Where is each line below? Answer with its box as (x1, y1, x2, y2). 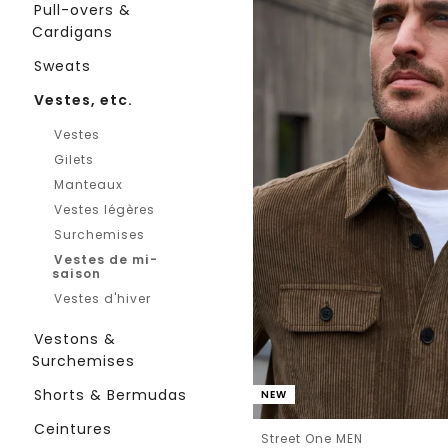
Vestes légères (54, 201, 155, 218)
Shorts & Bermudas (34, 385, 187, 405)
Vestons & (34, 329, 116, 349)
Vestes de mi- (54, 251, 158, 268)
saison (52, 265, 101, 282)
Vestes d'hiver (54, 290, 151, 307)
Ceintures (34, 419, 112, 439)
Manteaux (54, 176, 123, 193)
